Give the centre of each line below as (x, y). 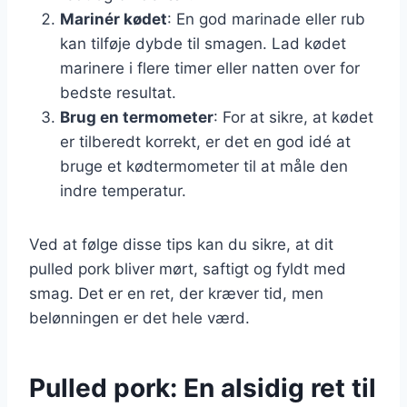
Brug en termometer (137, 117)
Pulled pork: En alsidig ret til (203, 387)
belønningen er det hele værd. (139, 318)
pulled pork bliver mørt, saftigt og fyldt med (188, 268)
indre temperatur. (123, 190)
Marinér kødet (114, 19)
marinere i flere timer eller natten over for (210, 68)
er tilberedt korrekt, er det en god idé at (205, 141)
